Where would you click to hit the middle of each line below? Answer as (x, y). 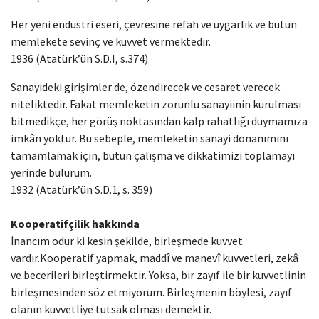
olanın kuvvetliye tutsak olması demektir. (111, 309)
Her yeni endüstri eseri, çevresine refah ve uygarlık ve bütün (154, 24)
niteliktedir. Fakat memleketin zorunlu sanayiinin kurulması (156, 104)
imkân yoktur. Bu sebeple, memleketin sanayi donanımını (150, 138)
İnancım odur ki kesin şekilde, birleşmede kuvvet (127, 241)
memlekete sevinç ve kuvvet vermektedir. (111, 41)
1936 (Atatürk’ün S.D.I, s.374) (79, 58)
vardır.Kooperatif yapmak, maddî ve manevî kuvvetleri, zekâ (155, 258)
